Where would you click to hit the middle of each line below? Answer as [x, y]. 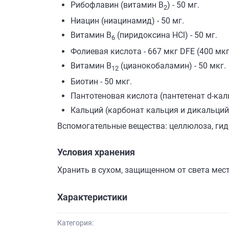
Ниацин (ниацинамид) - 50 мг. [127, 21]
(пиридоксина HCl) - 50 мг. [166, 35]
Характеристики [92, 197]
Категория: [75, 223]
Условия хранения [96, 152]
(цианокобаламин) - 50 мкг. [172, 65]
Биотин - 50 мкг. [101, 81]
